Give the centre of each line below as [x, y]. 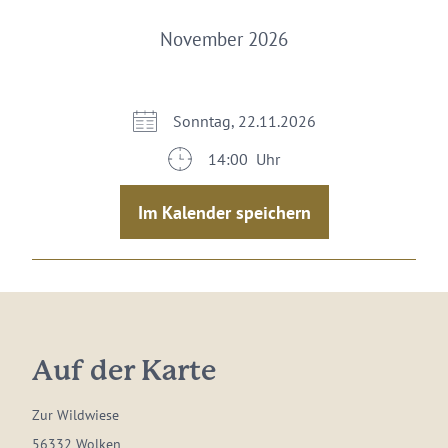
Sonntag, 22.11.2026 [244, 121]
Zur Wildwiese [75, 415]
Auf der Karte [124, 372]
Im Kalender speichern [224, 212]
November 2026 [224, 38]
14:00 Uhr [244, 159]
